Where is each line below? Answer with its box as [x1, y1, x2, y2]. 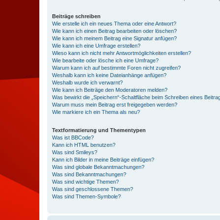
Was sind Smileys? [52, 149, 97, 155]
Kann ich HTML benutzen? [52, 142, 115, 148]
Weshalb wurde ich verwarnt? [52, 80, 123, 85]
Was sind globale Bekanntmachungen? [52, 164, 144, 170]
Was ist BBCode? [52, 135, 94, 140]
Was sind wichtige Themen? [52, 179, 119, 185]
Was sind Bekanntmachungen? [52, 171, 126, 177]
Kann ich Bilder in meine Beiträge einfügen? [52, 157, 154, 163]
